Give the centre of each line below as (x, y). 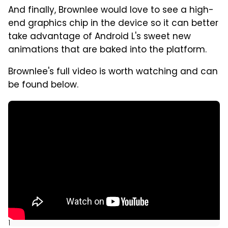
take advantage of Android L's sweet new (99, 37)
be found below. (43, 85)
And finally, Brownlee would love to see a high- (111, 10)
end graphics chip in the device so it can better (113, 24)
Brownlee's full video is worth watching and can (113, 72)
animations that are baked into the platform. (107, 50)
